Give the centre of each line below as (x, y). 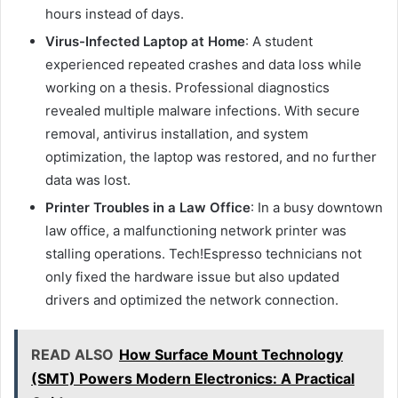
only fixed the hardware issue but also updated (192, 276)
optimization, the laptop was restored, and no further (211, 156)
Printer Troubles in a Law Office (148, 207)
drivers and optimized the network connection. (192, 299)
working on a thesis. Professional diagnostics (187, 87)
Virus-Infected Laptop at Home (145, 41)
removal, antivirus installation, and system (177, 133)
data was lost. (88, 179)
